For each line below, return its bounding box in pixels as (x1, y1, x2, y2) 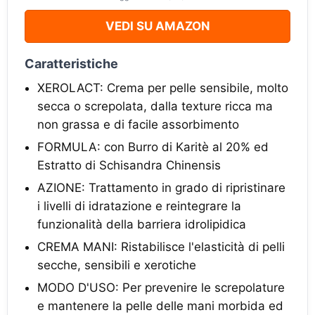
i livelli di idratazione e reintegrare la (37, 199, 241, 213)
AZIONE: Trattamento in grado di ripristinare (37, 181, 285, 195)
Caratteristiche (25, 56, 118, 71)
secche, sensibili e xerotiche (37, 258, 196, 272)
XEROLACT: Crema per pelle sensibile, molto (37, 81, 288, 95)
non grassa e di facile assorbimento (37, 117, 239, 131)
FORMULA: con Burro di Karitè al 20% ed (37, 140, 269, 154)
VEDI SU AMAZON (105, 19, 210, 33)
